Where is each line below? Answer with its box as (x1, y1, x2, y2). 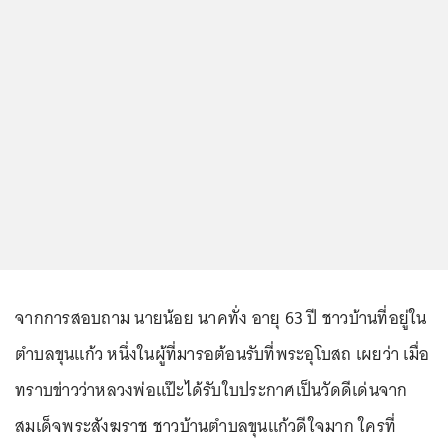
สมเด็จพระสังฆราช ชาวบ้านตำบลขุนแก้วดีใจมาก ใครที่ (15, 411, 396, 442)
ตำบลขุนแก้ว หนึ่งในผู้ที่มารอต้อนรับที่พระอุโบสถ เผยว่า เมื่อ (15, 339, 429, 370)
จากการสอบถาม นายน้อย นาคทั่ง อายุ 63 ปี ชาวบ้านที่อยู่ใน (15, 303, 427, 334)
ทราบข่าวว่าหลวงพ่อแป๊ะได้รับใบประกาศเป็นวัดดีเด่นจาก (15, 375, 408, 406)
